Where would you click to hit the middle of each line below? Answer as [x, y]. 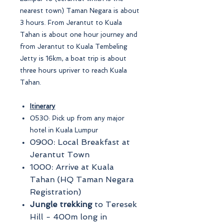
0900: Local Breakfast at [80, 142]
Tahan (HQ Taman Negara [82, 179]
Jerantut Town [60, 154]
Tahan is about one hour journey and [79, 34]
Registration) [56, 192]
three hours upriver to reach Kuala [73, 70]
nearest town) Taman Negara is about [80, 10]
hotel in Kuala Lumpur [64, 130]
